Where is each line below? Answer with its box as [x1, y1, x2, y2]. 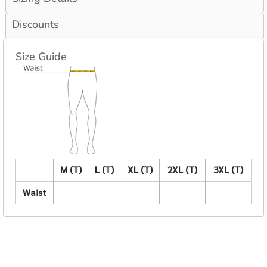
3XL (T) [213, 164, 243, 176]
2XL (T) [167, 164, 197, 176]
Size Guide [15, 49, 67, 64]
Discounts [12, 17, 59, 32]
